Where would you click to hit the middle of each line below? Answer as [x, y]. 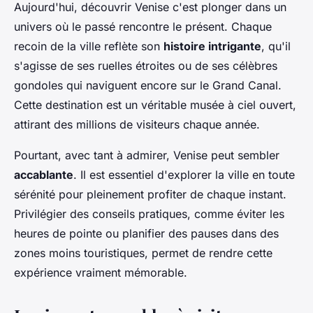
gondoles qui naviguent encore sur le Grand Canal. [148, 86]
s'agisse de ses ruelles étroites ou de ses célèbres [146, 66]
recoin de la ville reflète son [89, 46]
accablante [44, 175]
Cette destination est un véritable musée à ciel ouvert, [155, 105]
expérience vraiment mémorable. [101, 273]
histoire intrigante [212, 46]
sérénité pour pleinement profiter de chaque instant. [150, 195]
